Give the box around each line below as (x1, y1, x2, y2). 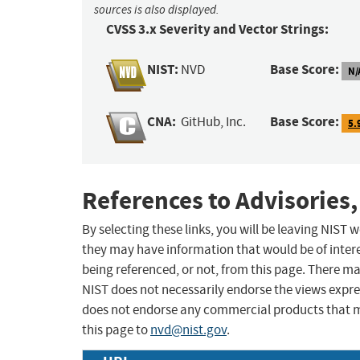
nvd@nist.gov (150, 321, 227, 339)
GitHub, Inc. (181, 113, 247, 131)
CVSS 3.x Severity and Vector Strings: (106, 20, 329, 39)
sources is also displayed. (94, 2, 219, 18)
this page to (82, 321, 150, 339)
